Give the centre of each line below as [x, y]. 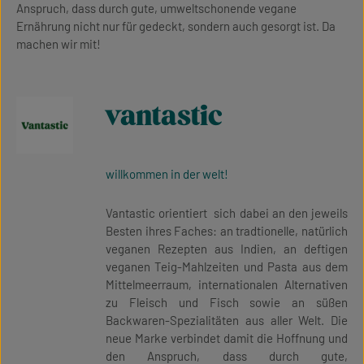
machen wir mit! [58, 44]
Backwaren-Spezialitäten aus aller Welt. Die [227, 320]
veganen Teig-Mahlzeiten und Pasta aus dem [227, 266]
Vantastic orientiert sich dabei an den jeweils [227, 213]
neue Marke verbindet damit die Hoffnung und [227, 338]
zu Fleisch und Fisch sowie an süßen [227, 302]
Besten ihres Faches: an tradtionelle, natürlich [227, 231]
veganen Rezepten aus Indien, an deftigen [227, 249]
